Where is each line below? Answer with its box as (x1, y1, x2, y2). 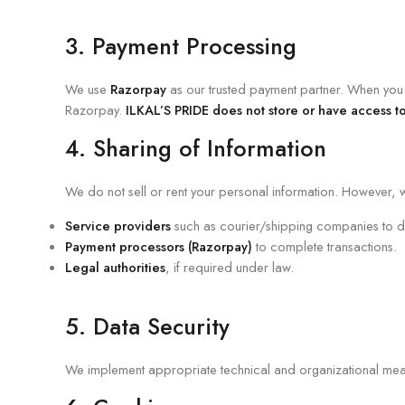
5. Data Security (65, 310, 230, 343)
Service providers (65, 216, 171, 235)
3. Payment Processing (65, 30, 297, 62)
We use (65, 80, 110, 99)
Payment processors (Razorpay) (65, 237, 252, 256)
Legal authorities (65, 258, 165, 277)
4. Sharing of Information (65, 132, 326, 165)
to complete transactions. (252, 237, 397, 256)
